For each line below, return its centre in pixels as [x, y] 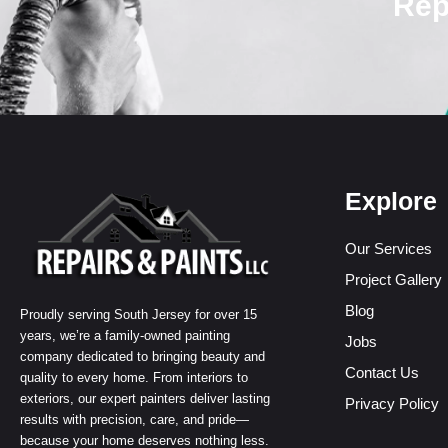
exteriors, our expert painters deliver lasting [145, 399]
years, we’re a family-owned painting [125, 336]
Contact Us [382, 372]
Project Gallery [393, 279]
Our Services [388, 248]
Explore [391, 200]
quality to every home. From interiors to [134, 378]
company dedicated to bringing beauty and [142, 357]
